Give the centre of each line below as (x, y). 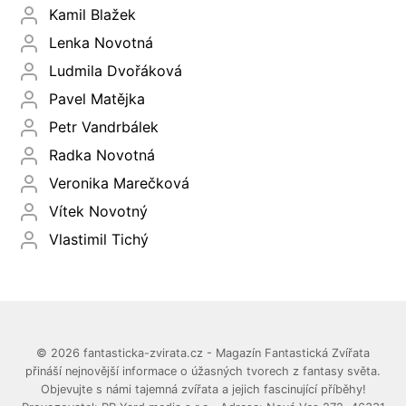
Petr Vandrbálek (104, 127)
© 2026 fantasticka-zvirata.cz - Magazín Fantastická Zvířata (203, 353)
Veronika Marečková (119, 184)
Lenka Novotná (101, 43)
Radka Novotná (102, 155)
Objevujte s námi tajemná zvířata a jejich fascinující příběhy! (203, 390)
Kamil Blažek (92, 15)
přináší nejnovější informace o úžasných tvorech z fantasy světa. (203, 372)
